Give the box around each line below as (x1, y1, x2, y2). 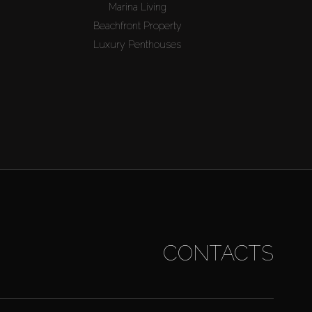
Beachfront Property (93, 20, 182, 32)
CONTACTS (162, 241, 274, 266)
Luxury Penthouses (93, 39, 182, 51)
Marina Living (108, 1, 166, 13)
